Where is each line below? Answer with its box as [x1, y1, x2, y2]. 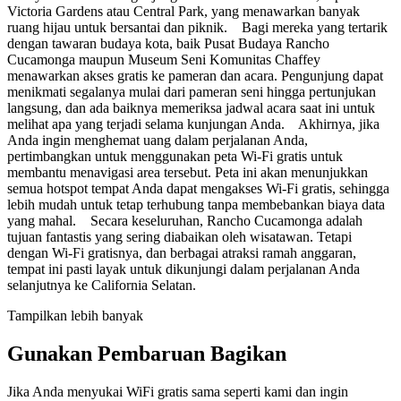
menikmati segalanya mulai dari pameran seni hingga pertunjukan [7, 83, 376, 99]
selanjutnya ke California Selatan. [7, 277, 196, 293]
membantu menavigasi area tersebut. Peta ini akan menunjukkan [7, 164, 368, 180]
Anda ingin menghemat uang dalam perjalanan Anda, [7, 132, 308, 148]
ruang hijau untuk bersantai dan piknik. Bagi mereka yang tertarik [7, 19, 388, 35]
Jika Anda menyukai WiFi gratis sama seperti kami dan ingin [7, 383, 348, 399]
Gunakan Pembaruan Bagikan [7, 341, 286, 365]
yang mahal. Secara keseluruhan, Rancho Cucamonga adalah [7, 212, 363, 228]
